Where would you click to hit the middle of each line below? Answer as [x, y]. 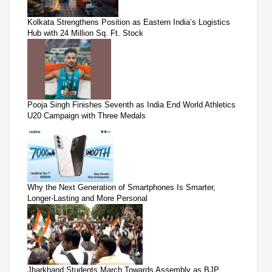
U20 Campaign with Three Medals [87, 116]
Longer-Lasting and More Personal [87, 199]
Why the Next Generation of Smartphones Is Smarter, [121, 188]
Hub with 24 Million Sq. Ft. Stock [85, 33]
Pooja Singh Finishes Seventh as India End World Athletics [131, 105]
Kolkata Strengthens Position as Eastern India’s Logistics [129, 22]
